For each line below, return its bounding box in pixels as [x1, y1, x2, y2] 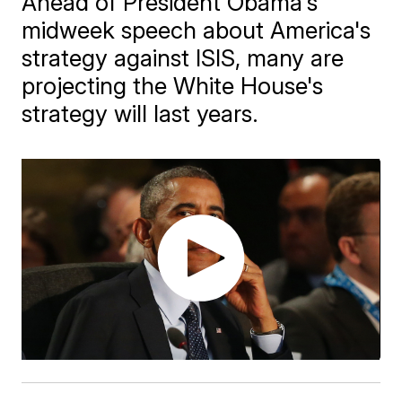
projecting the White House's [22, 72, 324, 100]
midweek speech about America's [22, 16, 371, 44]
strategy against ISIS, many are [22, 44, 345, 72]
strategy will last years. [22, 100, 259, 127]
